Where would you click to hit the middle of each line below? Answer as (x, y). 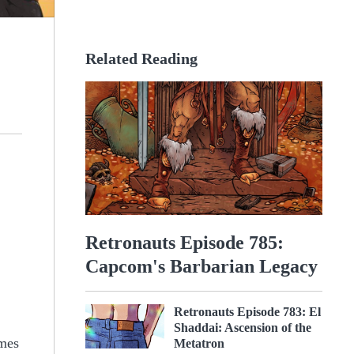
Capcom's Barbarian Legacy (201, 266)
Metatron (199, 343)
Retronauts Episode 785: (185, 242)
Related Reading (141, 58)
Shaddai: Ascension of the (243, 327)
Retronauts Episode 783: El (247, 311)
